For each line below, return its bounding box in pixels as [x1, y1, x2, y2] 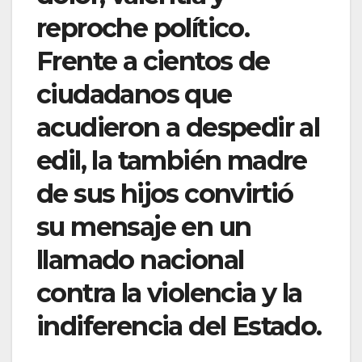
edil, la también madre [36, 145, 307, 177]
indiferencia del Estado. [36, 310, 322, 343]
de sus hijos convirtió [36, 178, 293, 210]
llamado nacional [36, 244, 244, 276]
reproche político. [36, 12, 250, 44]
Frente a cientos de [36, 45, 270, 78]
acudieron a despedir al [36, 112, 320, 144]
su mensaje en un [36, 211, 251, 243]
